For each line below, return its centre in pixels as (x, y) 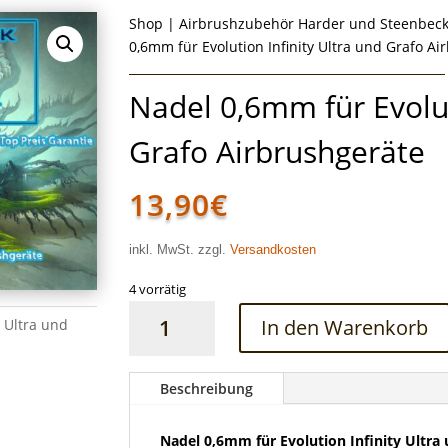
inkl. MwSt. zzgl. (180, 249)
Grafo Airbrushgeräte (277, 152)
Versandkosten (273, 249)
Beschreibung (207, 388)
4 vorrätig (158, 288)
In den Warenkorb (345, 328)
